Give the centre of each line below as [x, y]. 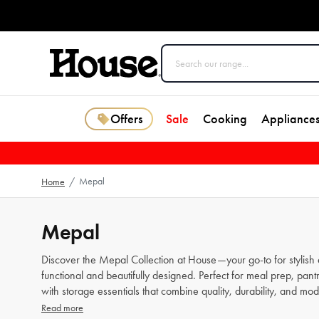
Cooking [225, 119]
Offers [126, 119]
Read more [62, 308]
